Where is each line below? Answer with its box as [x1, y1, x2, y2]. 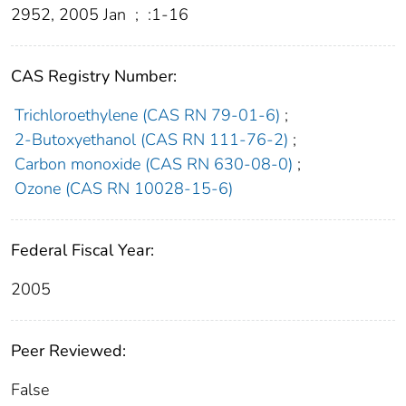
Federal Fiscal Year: [11, 239, 154, 262]
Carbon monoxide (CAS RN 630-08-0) [14, 153, 293, 176]
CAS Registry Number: [11, 65, 177, 88]
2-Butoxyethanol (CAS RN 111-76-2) [14, 129, 288, 151]
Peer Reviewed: [11, 340, 126, 362]
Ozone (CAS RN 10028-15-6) [14, 178, 233, 200]
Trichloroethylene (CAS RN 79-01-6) [14, 104, 280, 127]
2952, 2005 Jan [11, 4, 130, 26]
